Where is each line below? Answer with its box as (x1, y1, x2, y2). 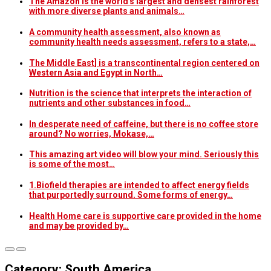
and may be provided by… (29, 220, 129, 230)
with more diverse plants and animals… (29, 6, 184, 16)
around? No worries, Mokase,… (29, 128, 154, 139)
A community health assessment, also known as (29, 27, 221, 38)
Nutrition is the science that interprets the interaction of (29, 88, 252, 99)
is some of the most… (29, 159, 115, 169)
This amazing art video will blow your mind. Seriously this (29, 149, 259, 160)
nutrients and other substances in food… (29, 98, 191, 108)
